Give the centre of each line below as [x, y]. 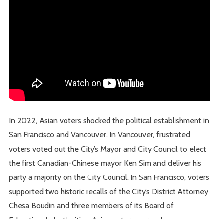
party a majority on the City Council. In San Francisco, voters [109, 177]
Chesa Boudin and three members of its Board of [91, 205]
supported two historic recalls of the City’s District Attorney [109, 191]
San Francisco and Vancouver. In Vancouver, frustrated [100, 134]
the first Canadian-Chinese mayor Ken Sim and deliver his [105, 163]
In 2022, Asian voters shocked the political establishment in [109, 120]
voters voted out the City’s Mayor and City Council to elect [108, 148]
